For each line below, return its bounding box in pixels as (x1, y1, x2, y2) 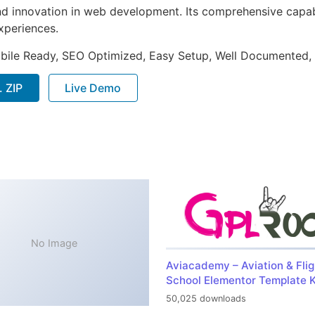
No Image (31, 236, 77, 249)
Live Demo (65, 80, 122, 95)
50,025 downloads (166, 293, 246, 304)
